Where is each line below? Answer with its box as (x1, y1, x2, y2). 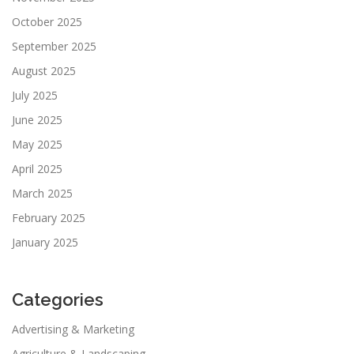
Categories (12, 288, 104, 310)
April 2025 (12, 160, 62, 176)
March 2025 (12, 185, 73, 201)
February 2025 (12, 209, 85, 225)
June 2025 (12, 111, 62, 127)
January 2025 (12, 234, 78, 250)
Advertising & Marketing (12, 321, 134, 337)
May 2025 (12, 136, 62, 152)
